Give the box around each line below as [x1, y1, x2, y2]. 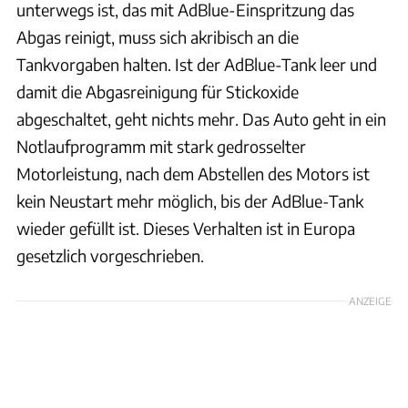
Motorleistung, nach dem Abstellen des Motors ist [16, 162, 370, 184]
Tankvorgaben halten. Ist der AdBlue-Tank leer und [16, 53, 377, 75]
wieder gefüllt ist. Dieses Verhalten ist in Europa [16, 217, 355, 239]
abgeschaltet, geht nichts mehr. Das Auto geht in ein [16, 107, 386, 129]
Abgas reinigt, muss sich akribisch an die [16, 25, 299, 47]
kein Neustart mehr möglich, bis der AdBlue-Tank [16, 189, 363, 211]
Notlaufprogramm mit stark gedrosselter [16, 135, 306, 157]
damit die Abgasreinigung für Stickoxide [16, 80, 299, 102]
